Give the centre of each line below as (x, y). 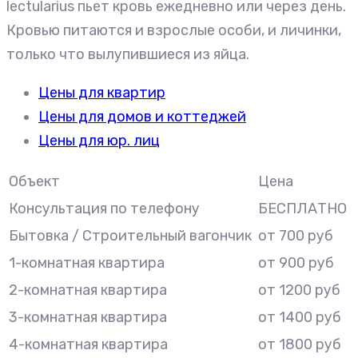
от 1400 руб (300, 318)
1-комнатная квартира (87, 263)
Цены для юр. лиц (99, 141)
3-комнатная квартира (88, 318)
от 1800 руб (300, 345)
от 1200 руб (299, 290)
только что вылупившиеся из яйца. (128, 55)
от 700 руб (296, 236)
